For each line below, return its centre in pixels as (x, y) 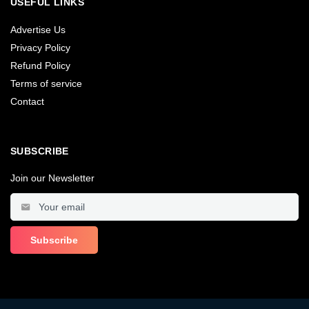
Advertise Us (38, 29)
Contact (27, 101)
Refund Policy (40, 65)
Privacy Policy (40, 47)
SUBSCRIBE (40, 151)
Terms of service (46, 83)
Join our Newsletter (52, 178)
